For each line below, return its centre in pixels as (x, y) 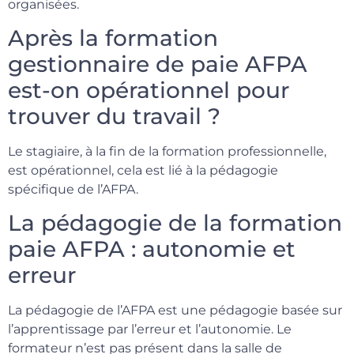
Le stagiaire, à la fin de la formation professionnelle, (167, 152)
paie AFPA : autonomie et (152, 249)
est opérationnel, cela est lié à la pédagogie (143, 171)
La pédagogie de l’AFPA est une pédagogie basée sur (175, 311)
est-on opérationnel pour (149, 90)
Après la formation (113, 38)
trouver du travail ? (114, 117)
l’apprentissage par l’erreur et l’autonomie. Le (150, 330)
